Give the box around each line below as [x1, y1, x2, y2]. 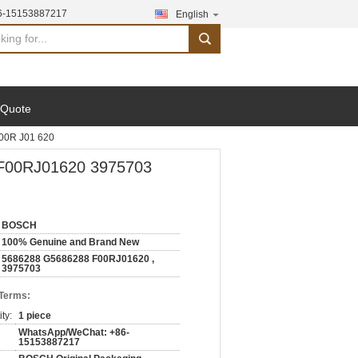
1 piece [18, 310, 51, 321]
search [193, 38, 225, 51]
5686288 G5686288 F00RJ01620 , [2, 253, 154, 265]
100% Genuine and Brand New [2, 237, 139, 248]
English [176, 9, 209, 20]
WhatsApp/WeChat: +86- [18, 327, 129, 338]
